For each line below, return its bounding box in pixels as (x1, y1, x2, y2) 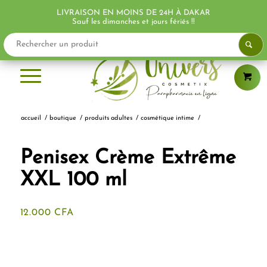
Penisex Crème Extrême (20, 148, 236, 169)
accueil (20, 115, 41, 122)
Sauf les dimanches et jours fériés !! (72, 17, 195, 26)
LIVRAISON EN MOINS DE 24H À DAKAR (57, 8, 210, 17)
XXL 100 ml (20, 170, 127, 191)
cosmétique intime (140, 115, 194, 122)
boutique (49, 115, 76, 122)
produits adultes (84, 115, 132, 122)
